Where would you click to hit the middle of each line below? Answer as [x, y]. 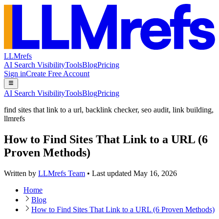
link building [192, 110]
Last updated [113, 174]
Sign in [15, 73]
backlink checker [111, 110]
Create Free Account [58, 73]
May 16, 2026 [155, 174]
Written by [20, 174]
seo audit [155, 110]
